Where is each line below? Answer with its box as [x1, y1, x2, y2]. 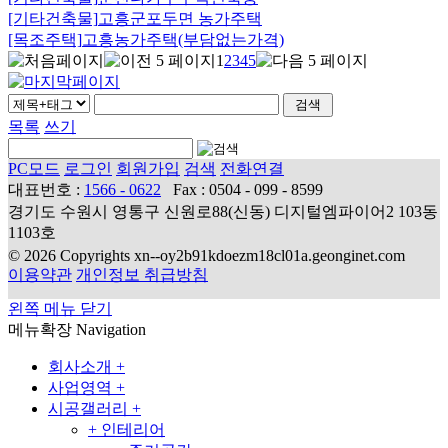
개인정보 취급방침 [76, 265, 208, 283]
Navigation [76, 320, 146, 338]
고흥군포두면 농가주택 [98, 9, 262, 27]
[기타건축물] [8, 9, 98, 27]
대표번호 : [8, 180, 84, 198]
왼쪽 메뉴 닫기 [8, 299, 112, 317]
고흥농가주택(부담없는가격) [82, 30, 284, 48]
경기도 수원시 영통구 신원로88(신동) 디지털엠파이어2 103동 [8, 202, 438, 220]
